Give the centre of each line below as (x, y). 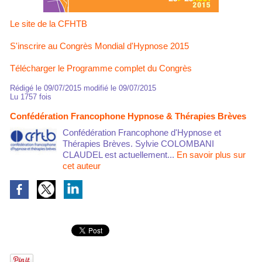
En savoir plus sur (211, 154)
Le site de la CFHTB (51, 23)
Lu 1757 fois (31, 96)
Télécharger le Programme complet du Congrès (101, 68)
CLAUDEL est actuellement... (120, 154)
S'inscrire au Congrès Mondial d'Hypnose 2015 (99, 46)
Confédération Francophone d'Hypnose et (142, 132)
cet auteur (82, 166)
